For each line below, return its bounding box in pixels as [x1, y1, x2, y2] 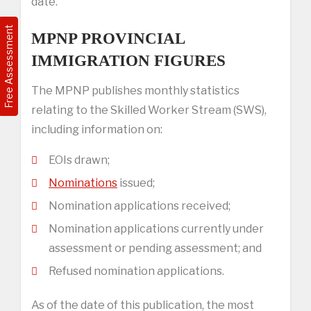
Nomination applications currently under [49, 221, 264, 235]
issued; [117, 176, 155, 190]
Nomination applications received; [49, 199, 230, 212]
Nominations [49, 176, 117, 190]
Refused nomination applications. [49, 264, 224, 278]
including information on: [31, 122, 162, 136]
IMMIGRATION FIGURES [31, 51, 226, 69]
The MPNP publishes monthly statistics [31, 83, 239, 97]
